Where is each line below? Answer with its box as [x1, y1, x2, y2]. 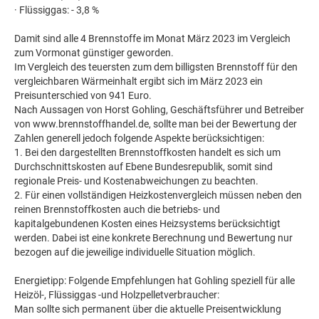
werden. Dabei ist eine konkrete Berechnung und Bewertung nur [14, 232, 293, 244]
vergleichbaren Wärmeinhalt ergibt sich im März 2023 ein [14, 75, 263, 87]
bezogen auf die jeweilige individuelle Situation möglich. [14, 246, 256, 258]
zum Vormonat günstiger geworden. [14, 47, 174, 58]
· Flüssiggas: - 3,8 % [14, 4, 99, 16]
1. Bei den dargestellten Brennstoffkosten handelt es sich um [14, 147, 281, 158]
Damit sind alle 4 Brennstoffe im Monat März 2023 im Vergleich [14, 33, 291, 44]
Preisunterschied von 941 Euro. [14, 90, 152, 101]
